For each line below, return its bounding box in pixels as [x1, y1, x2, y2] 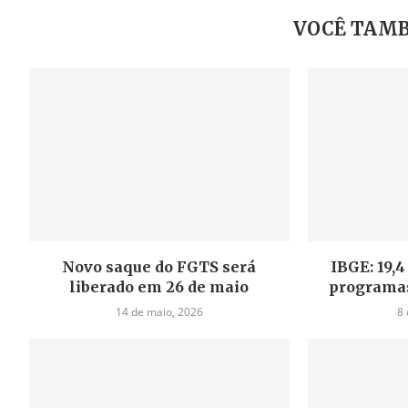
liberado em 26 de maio [69, 278, 250, 297]
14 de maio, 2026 [115, 304, 203, 321]
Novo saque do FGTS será [62, 258, 257, 277]
